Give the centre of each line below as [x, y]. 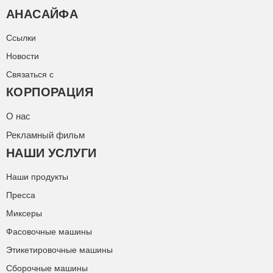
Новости [23, 56]
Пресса [21, 195]
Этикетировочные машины [59, 250]
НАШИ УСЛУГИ [51, 153]
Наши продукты [37, 177]
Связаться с [30, 75]
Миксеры [24, 214]
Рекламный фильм [45, 135]
